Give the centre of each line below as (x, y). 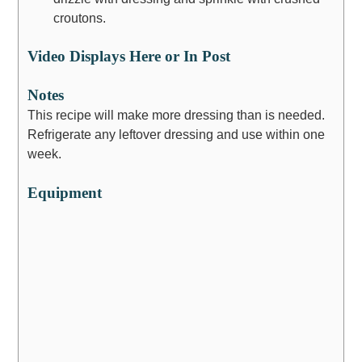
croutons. (79, 17)
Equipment (64, 192)
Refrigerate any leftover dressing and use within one (176, 135)
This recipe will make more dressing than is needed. (176, 115)
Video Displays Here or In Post (128, 56)
